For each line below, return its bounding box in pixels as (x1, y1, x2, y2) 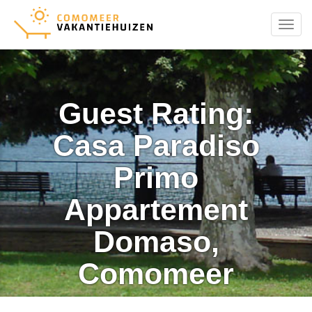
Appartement (64, 193, 248, 226)
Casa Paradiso (52, 129, 260, 162)
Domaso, (93, 225, 219, 258)
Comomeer (78, 257, 234, 290)
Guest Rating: (58, 97, 253, 130)
